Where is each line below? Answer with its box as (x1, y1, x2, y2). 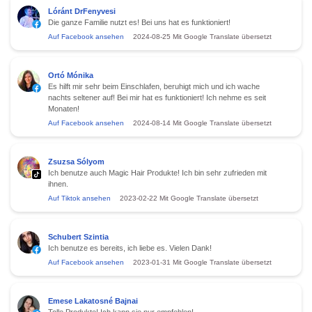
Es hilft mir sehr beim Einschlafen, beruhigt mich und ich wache (48, 81, 260, 91)
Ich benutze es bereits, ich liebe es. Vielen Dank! (48, 243, 212, 252)
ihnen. (48, 179, 68, 188)
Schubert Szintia (48, 232, 109, 241)
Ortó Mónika (48, 70, 93, 79)
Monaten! (48, 104, 79, 113)
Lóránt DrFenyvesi (48, 6, 116, 15)
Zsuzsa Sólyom (48, 157, 104, 166)
